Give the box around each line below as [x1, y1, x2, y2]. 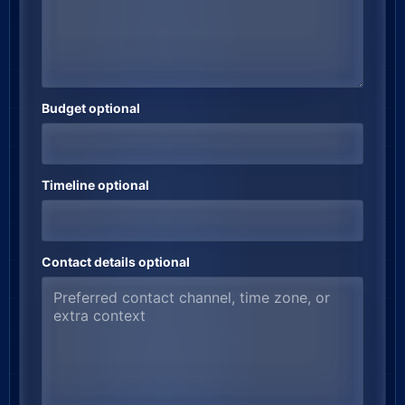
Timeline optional [42, 177, 149, 193]
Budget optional [42, 100, 140, 116]
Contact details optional [42, 254, 190, 269]
